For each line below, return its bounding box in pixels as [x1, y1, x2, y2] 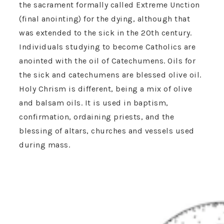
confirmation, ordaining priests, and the [19, 112, 174, 122]
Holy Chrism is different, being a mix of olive [19, 84, 192, 94]
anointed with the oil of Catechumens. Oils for [19, 56, 195, 66]
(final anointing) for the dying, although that [19, 14, 190, 24]
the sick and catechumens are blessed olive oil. [19, 70, 201, 80]
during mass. [19, 140, 70, 150]
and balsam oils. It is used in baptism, [19, 98, 168, 108]
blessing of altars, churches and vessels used [19, 126, 194, 136]
